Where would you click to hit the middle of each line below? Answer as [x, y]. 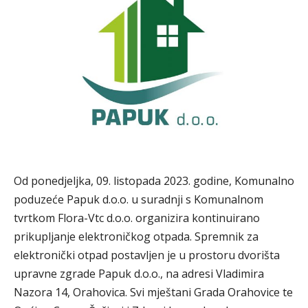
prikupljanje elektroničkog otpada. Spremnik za [136, 236]
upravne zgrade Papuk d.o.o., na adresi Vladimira [139, 274]
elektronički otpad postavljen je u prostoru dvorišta [147, 255]
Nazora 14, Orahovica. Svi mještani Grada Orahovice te [153, 292]
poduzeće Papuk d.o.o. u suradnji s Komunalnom [139, 199]
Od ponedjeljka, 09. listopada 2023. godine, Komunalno [154, 181]
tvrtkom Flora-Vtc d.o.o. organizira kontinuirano [137, 218]
